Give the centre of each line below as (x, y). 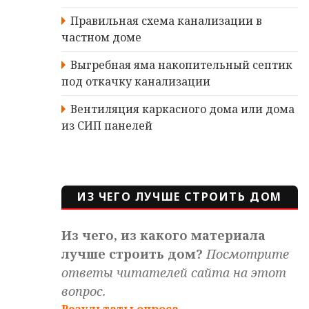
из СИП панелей (107, 126)
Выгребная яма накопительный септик (182, 65)
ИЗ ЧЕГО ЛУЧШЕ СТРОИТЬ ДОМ (180, 197)
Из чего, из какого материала (164, 236)
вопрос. (84, 291)
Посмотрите (248, 254)
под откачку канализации (136, 82)
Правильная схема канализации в (167, 21)
